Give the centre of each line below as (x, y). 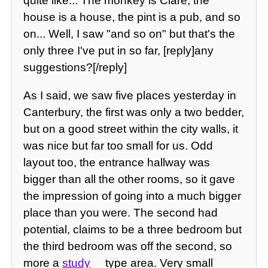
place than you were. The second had (121, 213)
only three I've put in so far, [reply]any (119, 50)
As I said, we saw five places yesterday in (130, 96)
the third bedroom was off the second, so (128, 246)
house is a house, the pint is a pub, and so (132, 17)
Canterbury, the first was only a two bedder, (134, 112)
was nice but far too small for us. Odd (118, 146)
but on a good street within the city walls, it (131, 129)
